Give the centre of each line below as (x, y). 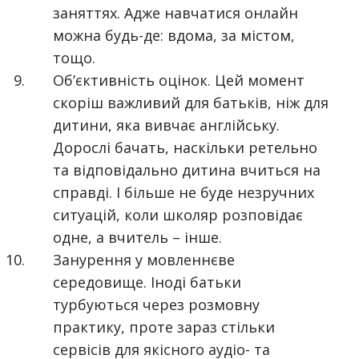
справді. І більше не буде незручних (184, 192)
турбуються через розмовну (157, 305)
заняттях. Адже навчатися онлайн (176, 13)
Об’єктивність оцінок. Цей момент (179, 80)
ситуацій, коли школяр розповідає (178, 215)
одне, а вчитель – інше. (138, 237)
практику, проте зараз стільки (164, 327)
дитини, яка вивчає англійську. (167, 125)
